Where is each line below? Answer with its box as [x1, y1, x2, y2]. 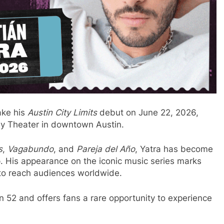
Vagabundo [7, 144, 53, 154]
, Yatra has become [135, 144, 213, 154]
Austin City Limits [27, 107, 97, 117]
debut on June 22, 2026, [97, 107, 198, 117]
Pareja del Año [76, 144, 135, 154]
